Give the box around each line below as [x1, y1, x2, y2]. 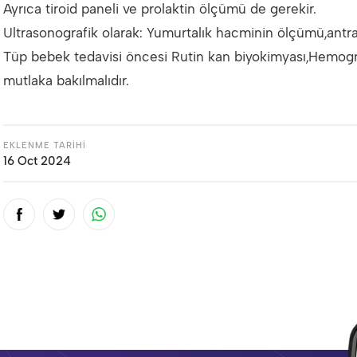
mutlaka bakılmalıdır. [3, 73, 129, 88]
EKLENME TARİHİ [3, 140, 86, 151]
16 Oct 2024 [3, 154, 71, 168]
